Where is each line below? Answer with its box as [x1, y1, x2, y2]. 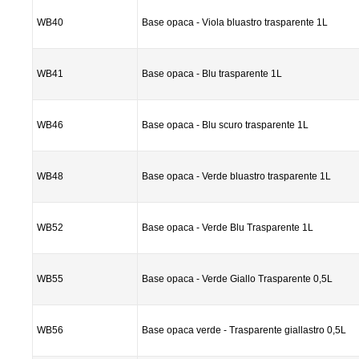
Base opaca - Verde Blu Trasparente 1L [142, 222, 313, 233]
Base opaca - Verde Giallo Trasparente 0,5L [142, 273, 333, 284]
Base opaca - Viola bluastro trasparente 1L [142, 17, 328, 28]
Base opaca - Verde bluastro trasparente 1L [142, 171, 331, 182]
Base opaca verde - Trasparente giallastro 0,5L [142, 325, 346, 336]
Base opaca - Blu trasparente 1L [142, 68, 282, 79]
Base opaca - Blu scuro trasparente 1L [142, 119, 309, 131]
